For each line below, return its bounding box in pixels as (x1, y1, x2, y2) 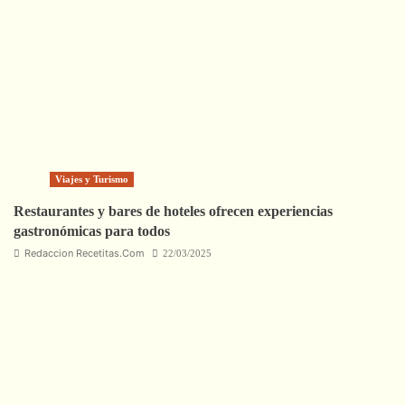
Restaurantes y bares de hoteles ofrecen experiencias (14, 202, 333, 219)
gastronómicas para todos (14, 222, 170, 239)
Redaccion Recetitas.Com (24, 246, 145, 259)
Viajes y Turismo (55, 173, 128, 184)
